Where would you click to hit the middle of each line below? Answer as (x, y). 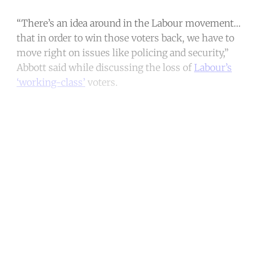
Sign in (190, 235)
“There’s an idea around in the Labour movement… (129, 23)
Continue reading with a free (132, 136)
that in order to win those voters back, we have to (125, 38)
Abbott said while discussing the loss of (105, 68)
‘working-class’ (51, 83)
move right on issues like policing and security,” (123, 53)
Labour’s (213, 68)
